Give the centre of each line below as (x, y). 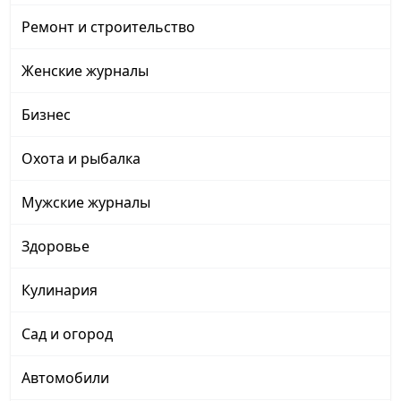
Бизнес (46, 115)
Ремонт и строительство (108, 27)
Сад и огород (67, 334)
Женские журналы (85, 71)
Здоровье (55, 247)
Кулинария (60, 290)
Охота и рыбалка (81, 159)
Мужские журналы (86, 203)
